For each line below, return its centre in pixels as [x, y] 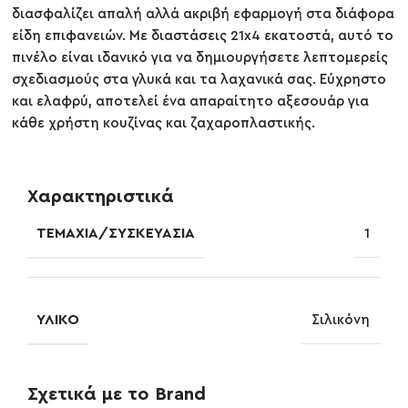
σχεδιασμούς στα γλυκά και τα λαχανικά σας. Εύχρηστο [199, 80]
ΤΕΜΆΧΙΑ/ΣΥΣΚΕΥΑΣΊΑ [116, 233]
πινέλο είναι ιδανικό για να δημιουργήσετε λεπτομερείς [200, 58]
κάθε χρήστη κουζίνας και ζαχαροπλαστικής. [164, 124]
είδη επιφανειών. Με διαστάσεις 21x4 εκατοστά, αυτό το [203, 36]
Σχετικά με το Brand [117, 394]
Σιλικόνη [341, 320]
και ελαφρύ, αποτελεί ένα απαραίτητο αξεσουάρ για [191, 102]
